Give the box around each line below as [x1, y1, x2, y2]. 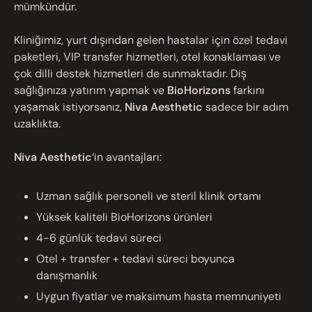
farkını [231, 82, 265, 97]
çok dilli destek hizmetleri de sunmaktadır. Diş [14, 65, 247, 81]
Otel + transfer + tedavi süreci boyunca [36, 251, 235, 266]
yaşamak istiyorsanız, [14, 99, 125, 114]
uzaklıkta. [14, 116, 61, 131]
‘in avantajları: [92, 149, 162, 164]
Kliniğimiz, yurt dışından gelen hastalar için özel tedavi [14, 32, 288, 47]
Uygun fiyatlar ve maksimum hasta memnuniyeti [36, 288, 281, 304]
